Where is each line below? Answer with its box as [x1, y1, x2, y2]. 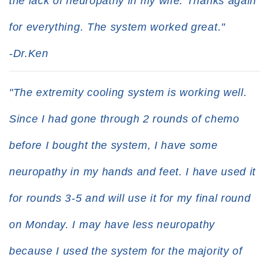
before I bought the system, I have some [9, 139, 218, 151]
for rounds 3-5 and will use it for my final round [9, 192, 251, 204]
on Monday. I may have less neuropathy [9, 218, 216, 231]
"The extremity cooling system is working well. [9, 86, 247, 98]
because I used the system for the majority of [9, 244, 243, 257]
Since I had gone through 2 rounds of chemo [9, 112, 240, 125]
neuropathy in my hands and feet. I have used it [9, 165, 256, 178]
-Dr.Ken [9, 47, 49, 59]
